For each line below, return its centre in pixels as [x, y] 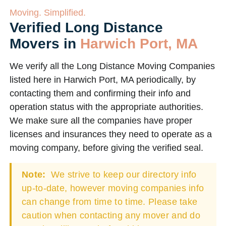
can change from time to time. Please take [110, 202]
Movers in [45, 44]
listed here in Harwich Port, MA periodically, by [103, 80]
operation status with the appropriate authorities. [106, 107]
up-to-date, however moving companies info [113, 188]
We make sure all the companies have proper [101, 121]
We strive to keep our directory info [122, 175]
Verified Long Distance [86, 27]
